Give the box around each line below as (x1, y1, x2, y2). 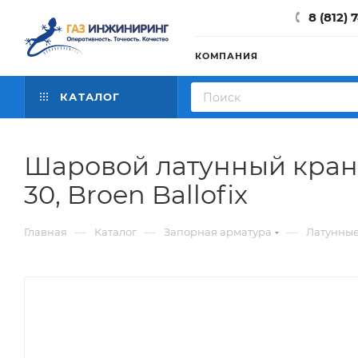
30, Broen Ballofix (24, 179, 248, 210)
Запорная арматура (164, 225, 272, 238)
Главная (24, 225, 67, 238)
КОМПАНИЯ (195, 50, 258, 62)
